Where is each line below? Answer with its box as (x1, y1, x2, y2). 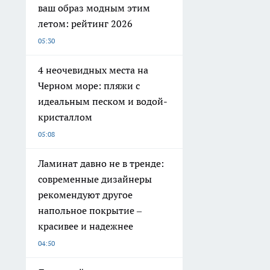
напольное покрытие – (38, 204, 142, 217)
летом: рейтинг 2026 (38, 17, 133, 30)
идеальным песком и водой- (38, 95, 168, 108)
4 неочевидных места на (38, 64, 148, 77)
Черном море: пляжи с (38, 80, 140, 92)
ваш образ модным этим (38, 2, 150, 14)
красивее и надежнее (38, 220, 133, 233)
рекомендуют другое (38, 189, 133, 201)
